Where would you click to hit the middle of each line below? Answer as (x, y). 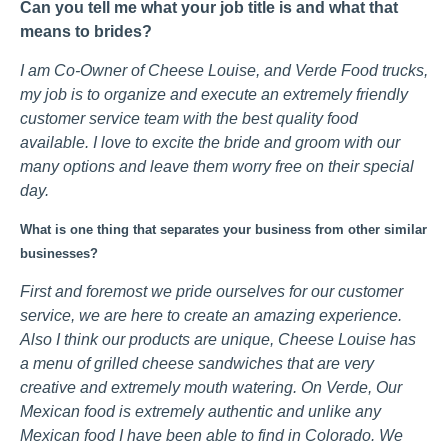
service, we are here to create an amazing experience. (211, 315)
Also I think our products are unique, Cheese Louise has (218, 339)
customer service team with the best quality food (189, 118)
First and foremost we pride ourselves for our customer (211, 291)
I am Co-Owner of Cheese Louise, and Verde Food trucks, (224, 70)
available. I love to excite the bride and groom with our (210, 142)
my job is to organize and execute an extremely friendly (214, 94)
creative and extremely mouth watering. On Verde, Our (211, 387)
